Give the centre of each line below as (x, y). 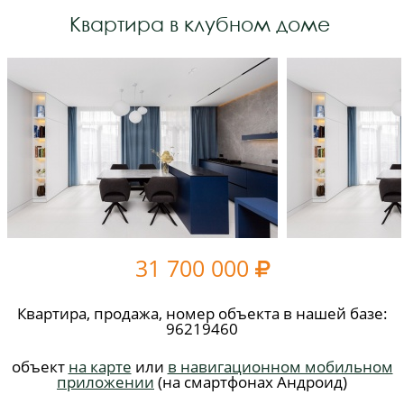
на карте (100, 367)
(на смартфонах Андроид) (251, 382)
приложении (106, 382)
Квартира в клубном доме (200, 24)
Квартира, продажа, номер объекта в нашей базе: (202, 313)
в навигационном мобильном (280, 367)
